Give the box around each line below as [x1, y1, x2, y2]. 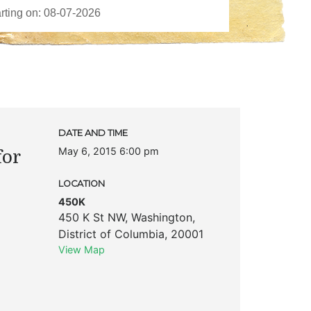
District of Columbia [58, 226, 165, 241]
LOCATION [58, 178, 105, 189]
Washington [131, 210, 192, 224]
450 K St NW [58, 210, 125, 224]
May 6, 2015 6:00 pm [58, 144, 159, 157]
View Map [58, 243, 105, 255]
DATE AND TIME [58, 127, 128, 138]
